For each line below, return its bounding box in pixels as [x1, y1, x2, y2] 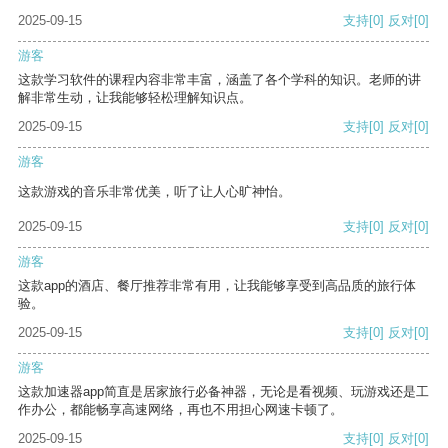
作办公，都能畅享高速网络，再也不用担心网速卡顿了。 [18, 402, 343, 418]
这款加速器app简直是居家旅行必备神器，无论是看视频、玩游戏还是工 [18, 384, 429, 400]
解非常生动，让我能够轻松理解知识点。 [18, 90, 252, 106]
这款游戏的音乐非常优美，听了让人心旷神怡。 [18, 184, 291, 200]
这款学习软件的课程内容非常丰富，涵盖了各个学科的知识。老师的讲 [18, 72, 421, 88]
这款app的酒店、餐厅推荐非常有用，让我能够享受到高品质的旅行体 [18, 278, 416, 294]
